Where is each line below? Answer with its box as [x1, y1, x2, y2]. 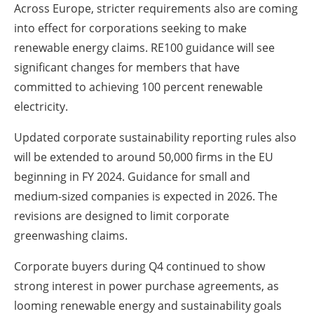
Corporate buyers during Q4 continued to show [14, 258, 265, 274]
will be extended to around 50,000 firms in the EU [14, 149, 273, 165]
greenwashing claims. [14, 227, 128, 243]
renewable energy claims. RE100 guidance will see [14, 39, 275, 55]
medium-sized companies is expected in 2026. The [14, 188, 278, 204]
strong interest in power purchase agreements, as [14, 278, 279, 294]
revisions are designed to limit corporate [14, 207, 229, 224]
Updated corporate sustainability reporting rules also [14, 129, 296, 145]
